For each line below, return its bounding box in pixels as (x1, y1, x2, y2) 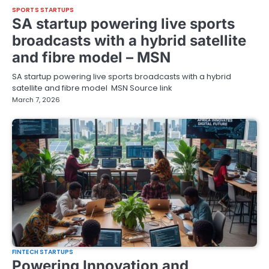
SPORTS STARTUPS (12, 5, 74, 15)
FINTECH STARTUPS (12, 247, 74, 257)
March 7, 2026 (12, 95, 60, 105)
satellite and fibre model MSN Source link (12, 82, 172, 94)
